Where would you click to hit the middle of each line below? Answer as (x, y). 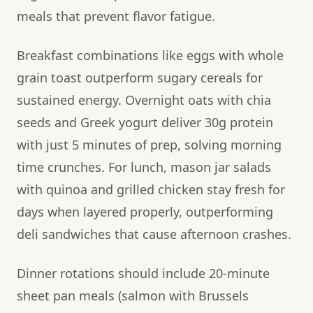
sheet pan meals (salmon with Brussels (133, 295)
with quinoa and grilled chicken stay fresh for (151, 189)
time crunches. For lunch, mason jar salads (144, 167)
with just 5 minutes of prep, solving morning (149, 144)
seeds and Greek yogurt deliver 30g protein (145, 122)
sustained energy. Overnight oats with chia (144, 100)
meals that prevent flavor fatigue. (116, 16)
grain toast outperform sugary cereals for (140, 77)
